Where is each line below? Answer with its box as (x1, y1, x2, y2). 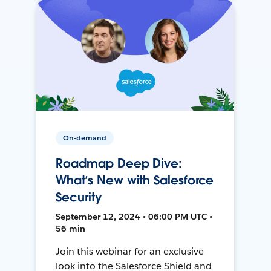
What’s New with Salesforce (56, 172, 214, 188)
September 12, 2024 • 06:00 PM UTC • (56, 211, 213, 222)
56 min (56, 223, 86, 234)
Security (56, 189, 102, 205)
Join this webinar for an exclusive (56, 244, 204, 258)
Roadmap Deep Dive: (56, 155, 183, 171)
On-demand (63, 132, 107, 143)
